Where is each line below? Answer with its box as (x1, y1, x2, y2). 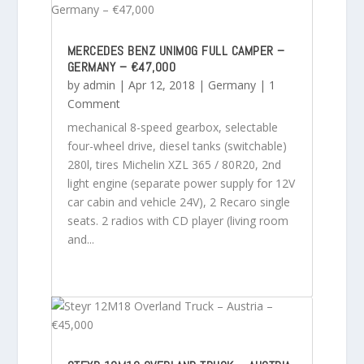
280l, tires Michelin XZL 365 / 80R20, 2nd (67, 156, 281, 172)
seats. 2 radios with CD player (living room (67, 212, 288, 228)
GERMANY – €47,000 (67, 58, 176, 76)
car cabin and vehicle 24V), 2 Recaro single (67, 193, 290, 210)
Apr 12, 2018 (128, 76, 195, 93)
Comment (67, 95, 120, 111)
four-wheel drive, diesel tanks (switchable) (67, 137, 287, 154)
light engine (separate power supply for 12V (67, 175, 295, 191)
